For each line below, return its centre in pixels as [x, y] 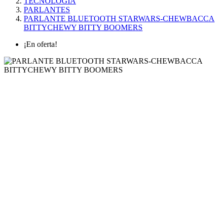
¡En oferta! [40, 44]
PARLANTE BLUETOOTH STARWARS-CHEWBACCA [119, 18]
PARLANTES [47, 10]
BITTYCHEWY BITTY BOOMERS [83, 27]
